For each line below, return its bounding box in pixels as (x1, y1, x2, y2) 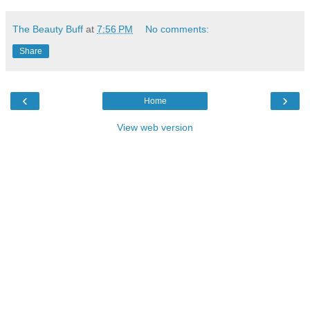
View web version (117, 121, 193, 133)
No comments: (145, 23, 210, 35)
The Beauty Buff (12, 23, 83, 35)
